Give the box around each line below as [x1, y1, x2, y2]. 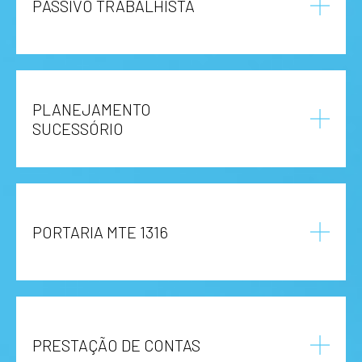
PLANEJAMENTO [32, 99, 151, 119]
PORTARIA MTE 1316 [32, 221, 168, 242]
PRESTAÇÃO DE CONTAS [32, 335, 200, 355]
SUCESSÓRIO [32, 118, 124, 138]
